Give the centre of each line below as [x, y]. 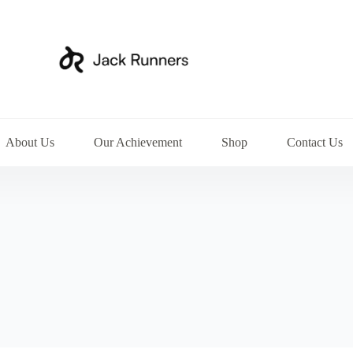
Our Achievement [138, 142]
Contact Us [315, 142]
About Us [30, 142]
